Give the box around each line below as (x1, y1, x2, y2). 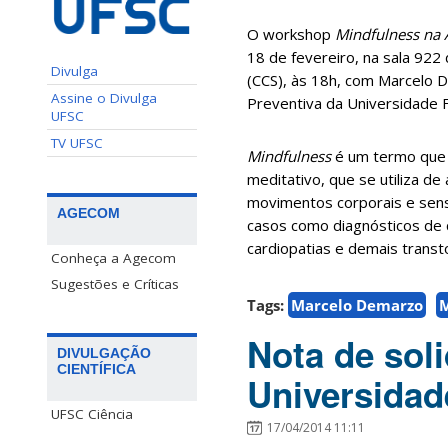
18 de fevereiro (247, 47, 355, 68)
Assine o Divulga (51, 88, 157, 107)
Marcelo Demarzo (291, 295, 423, 316)
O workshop (247, 24, 335, 45)
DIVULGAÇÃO (57, 344, 151, 361)
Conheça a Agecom (51, 248, 176, 267)
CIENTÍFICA (57, 360, 136, 377)
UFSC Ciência (51, 404, 133, 423)
